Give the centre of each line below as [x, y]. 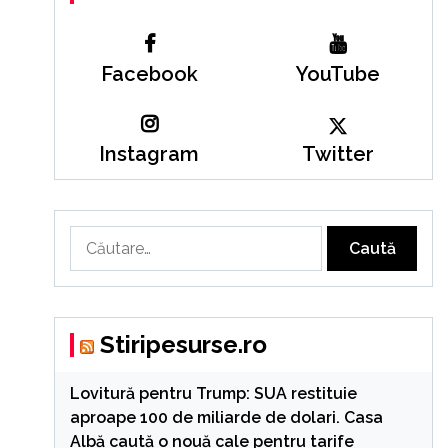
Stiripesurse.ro [183, 344]
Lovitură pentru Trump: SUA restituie [213, 393]
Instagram [149, 154]
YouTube [337, 74]
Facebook [149, 74]
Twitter [337, 154]
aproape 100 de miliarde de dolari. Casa [226, 417]
